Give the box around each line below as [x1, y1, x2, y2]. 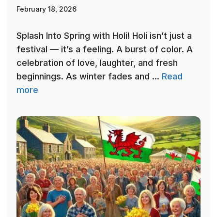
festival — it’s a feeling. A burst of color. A [16, 44, 193, 55]
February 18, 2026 [16, 5, 77, 14]
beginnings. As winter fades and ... [16, 71, 162, 82]
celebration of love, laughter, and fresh [16, 58, 178, 68]
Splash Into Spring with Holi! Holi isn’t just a [16, 31, 192, 41]
